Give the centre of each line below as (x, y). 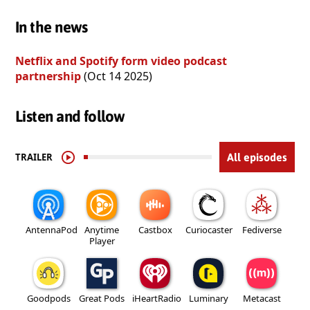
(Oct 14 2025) (117, 76)
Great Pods (102, 299)
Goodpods (48, 299)
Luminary (208, 299)
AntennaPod (52, 230)
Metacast (262, 299)
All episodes (257, 157)
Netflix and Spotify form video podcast (121, 61)
